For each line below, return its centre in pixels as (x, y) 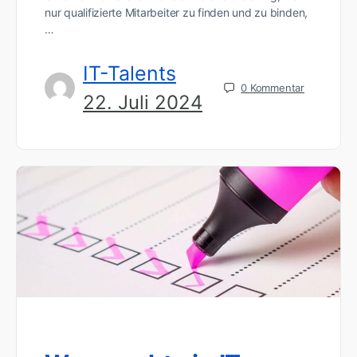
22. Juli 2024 (143, 102)
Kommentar (277, 87)
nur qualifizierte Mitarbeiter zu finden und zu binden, (177, 12)
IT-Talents (129, 73)
